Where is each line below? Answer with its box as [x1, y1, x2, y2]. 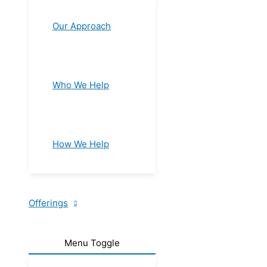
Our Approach [52, 20, 111, 32]
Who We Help [52, 79, 109, 91]
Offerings [29, 197, 68, 209]
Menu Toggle [64, 237, 120, 249]
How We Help [52, 138, 109, 150]
